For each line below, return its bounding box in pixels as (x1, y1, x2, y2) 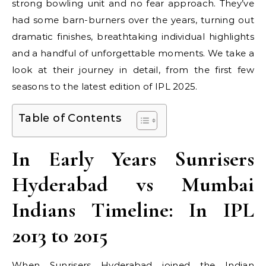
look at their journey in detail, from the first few (12, 64, 254, 75)
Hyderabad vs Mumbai (12, 172, 254, 197)
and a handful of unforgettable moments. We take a (12, 47, 254, 59)
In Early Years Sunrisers (12, 146, 254, 172)
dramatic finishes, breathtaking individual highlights (12, 31, 254, 42)
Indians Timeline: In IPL (12, 197, 254, 223)
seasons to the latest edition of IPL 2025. (12, 81, 198, 92)
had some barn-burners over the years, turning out (12, 14, 254, 26)
